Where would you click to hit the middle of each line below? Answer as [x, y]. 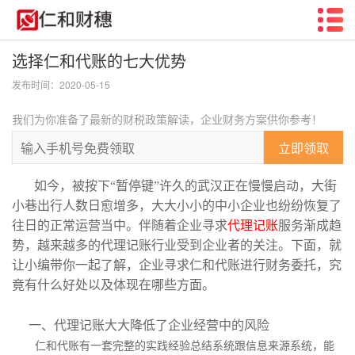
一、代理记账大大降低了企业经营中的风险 [149, 325]
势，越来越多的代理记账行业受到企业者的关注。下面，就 [177, 245]
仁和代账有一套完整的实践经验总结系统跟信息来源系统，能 [185, 346]
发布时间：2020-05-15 [61, 84]
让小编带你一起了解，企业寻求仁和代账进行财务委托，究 [177, 265]
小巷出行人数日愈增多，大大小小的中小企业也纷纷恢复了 [177, 206]
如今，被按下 [72, 186]
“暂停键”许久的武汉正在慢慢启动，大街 [223, 186]
